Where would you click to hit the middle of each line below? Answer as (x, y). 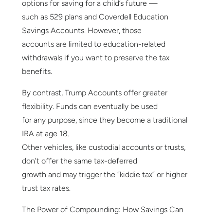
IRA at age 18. (45, 134)
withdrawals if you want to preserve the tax (95, 58)
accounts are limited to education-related (93, 44)
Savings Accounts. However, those (82, 31)
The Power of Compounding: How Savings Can (102, 210)
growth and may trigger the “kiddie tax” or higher (104, 175)
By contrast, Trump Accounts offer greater (94, 93)
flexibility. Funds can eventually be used (90, 107)
